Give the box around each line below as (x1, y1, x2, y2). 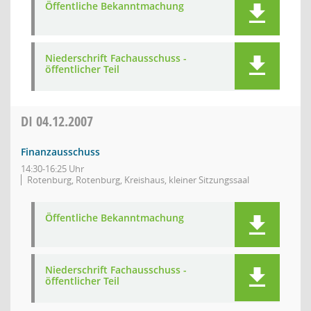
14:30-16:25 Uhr (21, 162, 84, 175)
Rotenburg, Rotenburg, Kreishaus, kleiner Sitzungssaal (27, 174, 249, 186)
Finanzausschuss (21, 145, 100, 158)
